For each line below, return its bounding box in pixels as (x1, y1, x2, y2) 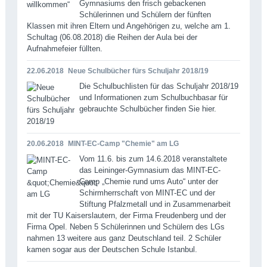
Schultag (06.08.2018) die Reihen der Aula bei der (26, 32, 197, 42)
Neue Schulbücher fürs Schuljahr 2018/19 (67, 66, 209, 75)
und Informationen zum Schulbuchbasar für (79, 92, 228, 102)
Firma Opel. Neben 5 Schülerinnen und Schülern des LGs (26, 222, 225, 231)
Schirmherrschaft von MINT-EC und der (79, 188, 215, 197)
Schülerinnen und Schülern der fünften (79, 10, 211, 19)
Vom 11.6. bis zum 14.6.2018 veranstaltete (79, 154, 227, 163)
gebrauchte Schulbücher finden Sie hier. (79, 104, 216, 113)
